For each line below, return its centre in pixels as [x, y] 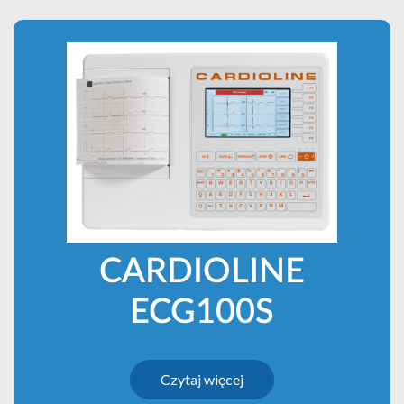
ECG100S [202, 312]
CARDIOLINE [202, 271]
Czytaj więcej [202, 379]
